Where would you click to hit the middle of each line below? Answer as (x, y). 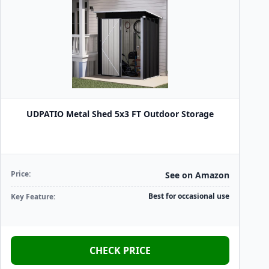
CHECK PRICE (120, 250)
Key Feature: (33, 197)
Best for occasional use (189, 196)
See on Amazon (197, 175)
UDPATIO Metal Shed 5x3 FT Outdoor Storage (120, 114)
